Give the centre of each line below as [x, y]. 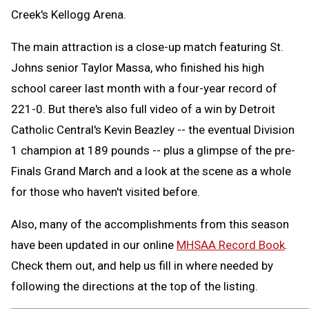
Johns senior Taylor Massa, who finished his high [138, 67]
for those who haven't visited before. [106, 191]
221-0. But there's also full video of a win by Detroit [143, 109]
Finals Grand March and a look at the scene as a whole [151, 171]
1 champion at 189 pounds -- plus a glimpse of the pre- [153, 150]
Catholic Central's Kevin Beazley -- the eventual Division [153, 129]
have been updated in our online [94, 245]
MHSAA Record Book [231, 245]
